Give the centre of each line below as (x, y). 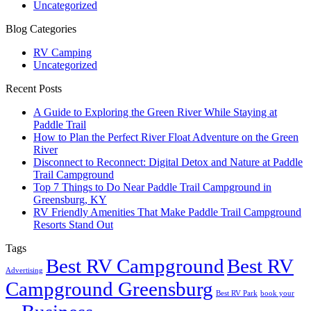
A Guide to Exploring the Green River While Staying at (155, 112)
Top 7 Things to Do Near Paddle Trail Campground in (152, 187)
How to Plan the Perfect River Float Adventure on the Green (166, 137)
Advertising (24, 270)
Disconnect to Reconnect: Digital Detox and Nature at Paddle (168, 162)
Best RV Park (237, 293)
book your (277, 293)
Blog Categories (41, 28)
